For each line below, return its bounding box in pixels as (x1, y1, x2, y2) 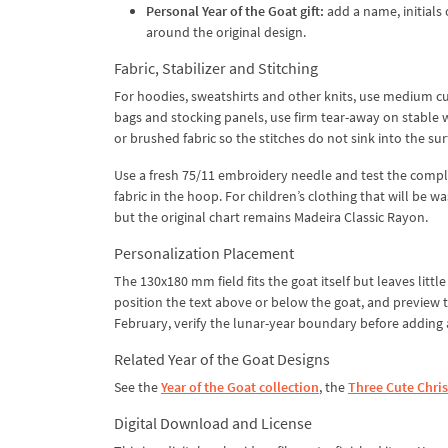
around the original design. (146, 22, 306, 41)
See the (114, 377, 161, 396)
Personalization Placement (114, 242, 294, 263)
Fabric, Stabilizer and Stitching (114, 57, 318, 78)
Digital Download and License (114, 412, 312, 433)
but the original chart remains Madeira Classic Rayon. (114, 207, 428, 226)
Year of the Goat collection (161, 377, 319, 396)
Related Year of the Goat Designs (114, 348, 330, 369)
